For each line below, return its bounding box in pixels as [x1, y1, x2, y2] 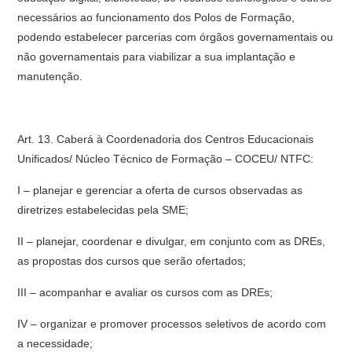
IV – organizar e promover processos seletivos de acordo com [17, 317, 327, 330]
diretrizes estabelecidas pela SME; [17, 203, 189, 216]
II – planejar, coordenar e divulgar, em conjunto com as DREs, [17, 235, 326, 247]
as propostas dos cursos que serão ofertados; [17, 255, 247, 267]
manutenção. [17, 70, 83, 82]
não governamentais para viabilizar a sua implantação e [17, 50, 296, 63]
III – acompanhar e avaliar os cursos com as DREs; [17, 286, 273, 299]
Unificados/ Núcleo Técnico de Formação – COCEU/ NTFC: [17, 152, 314, 165]
